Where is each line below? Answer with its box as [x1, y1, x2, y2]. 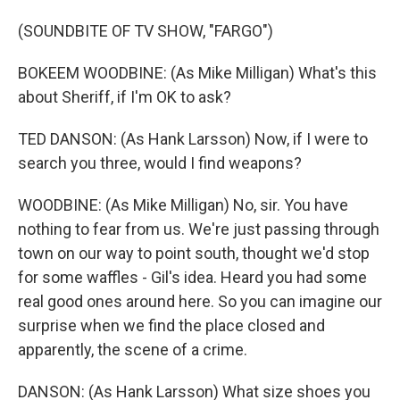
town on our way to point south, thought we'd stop [18, 244, 370, 262]
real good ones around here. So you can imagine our [18, 292, 382, 311]
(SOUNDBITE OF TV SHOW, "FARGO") [18, 21, 273, 40]
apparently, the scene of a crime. [18, 340, 247, 359]
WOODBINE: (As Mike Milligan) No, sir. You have [18, 196, 348, 214]
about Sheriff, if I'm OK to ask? [18, 87, 231, 106]
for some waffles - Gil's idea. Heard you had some [18, 268, 367, 287]
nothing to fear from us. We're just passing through [18, 220, 379, 238]
